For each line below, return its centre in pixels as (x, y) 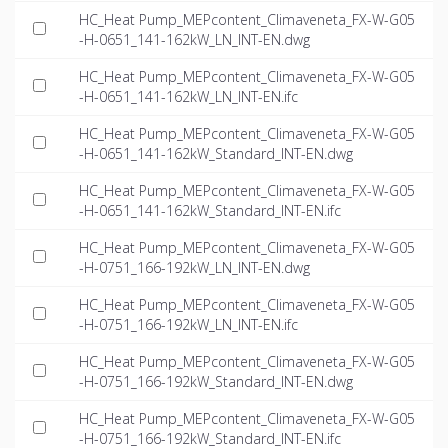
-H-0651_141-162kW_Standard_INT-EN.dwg (216, 154)
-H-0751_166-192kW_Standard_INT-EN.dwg (216, 382)
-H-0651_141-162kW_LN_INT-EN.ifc (188, 97)
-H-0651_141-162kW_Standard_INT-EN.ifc (210, 211)
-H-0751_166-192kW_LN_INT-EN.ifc (188, 325)
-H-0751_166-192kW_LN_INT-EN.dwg (194, 268)
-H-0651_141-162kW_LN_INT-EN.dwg (194, 40)
